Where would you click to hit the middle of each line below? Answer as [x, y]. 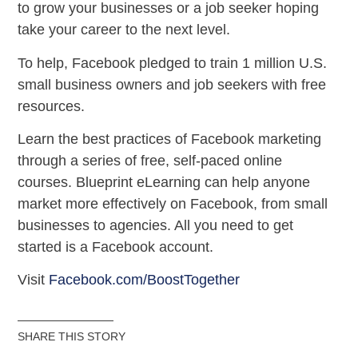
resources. [52, 106]
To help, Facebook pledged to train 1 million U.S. [173, 63]
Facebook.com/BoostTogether [145, 280]
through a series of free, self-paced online [150, 161]
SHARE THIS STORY [72, 336]
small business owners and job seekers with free [172, 84]
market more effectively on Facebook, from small [173, 204]
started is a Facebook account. [116, 247]
